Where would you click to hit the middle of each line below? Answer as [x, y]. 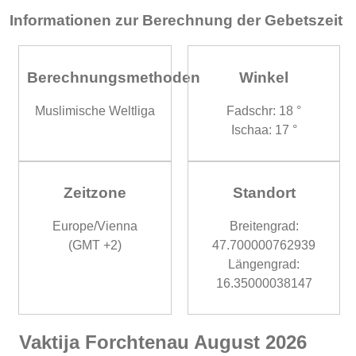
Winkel [264, 77]
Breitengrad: [264, 226]
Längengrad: [264, 264]
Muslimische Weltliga [95, 110]
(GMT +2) [95, 245]
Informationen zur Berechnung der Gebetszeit [176, 21]
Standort [264, 193]
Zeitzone [95, 193]
